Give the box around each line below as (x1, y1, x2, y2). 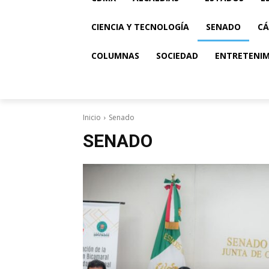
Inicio (83, 112, 101, 122)
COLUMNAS (91, 50, 139, 61)
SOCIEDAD (156, 50, 198, 61)
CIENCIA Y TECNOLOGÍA (91, 21, 189, 32)
